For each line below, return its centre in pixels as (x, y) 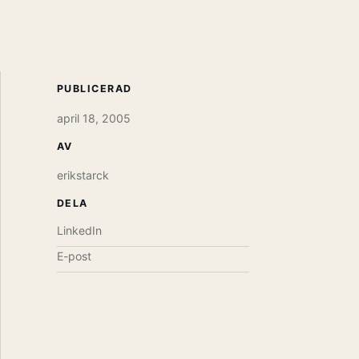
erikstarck (83, 175)
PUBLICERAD (95, 89)
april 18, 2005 (94, 118)
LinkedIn (79, 231)
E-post (74, 256)
